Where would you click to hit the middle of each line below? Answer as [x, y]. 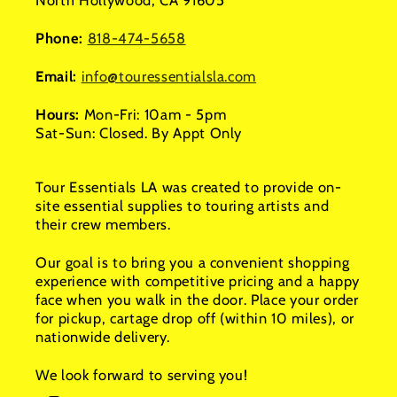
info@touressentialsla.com [169, 77]
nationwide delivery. [103, 337]
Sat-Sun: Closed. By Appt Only [139, 133]
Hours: [60, 115]
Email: [58, 77]
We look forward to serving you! [142, 375]
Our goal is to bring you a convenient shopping [193, 263]
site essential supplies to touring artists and [183, 206]
